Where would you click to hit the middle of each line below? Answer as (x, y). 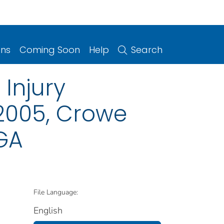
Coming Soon (50, 49)
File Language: (56, 192)
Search (147, 49)
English (48, 210)
